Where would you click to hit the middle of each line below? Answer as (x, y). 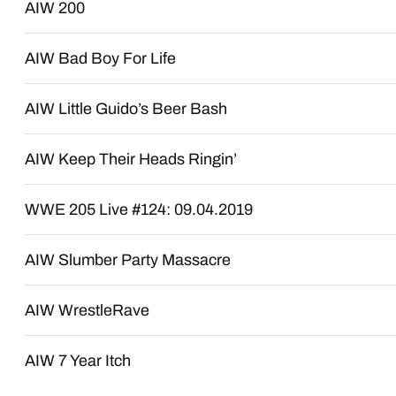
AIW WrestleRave (88, 310)
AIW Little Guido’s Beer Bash (126, 109)
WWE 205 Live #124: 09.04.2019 (139, 209)
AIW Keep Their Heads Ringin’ (131, 159)
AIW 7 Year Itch (78, 361)
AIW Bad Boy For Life (101, 58)
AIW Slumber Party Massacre (128, 260)
